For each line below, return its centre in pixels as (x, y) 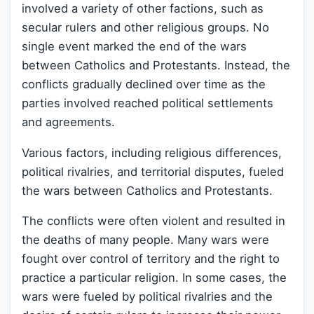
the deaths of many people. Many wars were (145, 240)
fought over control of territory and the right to (151, 259)
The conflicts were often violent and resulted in (153, 221)
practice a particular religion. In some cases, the (154, 278)
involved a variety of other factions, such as (143, 8)
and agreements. (68, 122)
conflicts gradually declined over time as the (144, 84)
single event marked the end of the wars (134, 46)
